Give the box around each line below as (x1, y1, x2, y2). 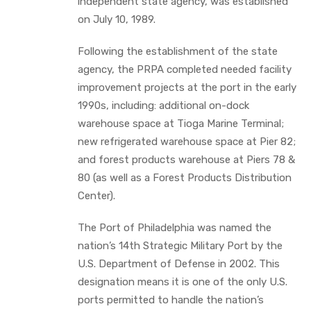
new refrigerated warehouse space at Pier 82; (78, 135, 296, 148)
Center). (78, 189, 115, 202)
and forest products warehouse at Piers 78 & (78, 153, 295, 166)
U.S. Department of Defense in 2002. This (78, 257, 280, 270)
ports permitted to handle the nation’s (78, 293, 264, 306)
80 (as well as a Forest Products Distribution (78, 171, 292, 184)
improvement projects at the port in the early (78, 81, 296, 94)
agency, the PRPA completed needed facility (78, 62, 292, 76)
